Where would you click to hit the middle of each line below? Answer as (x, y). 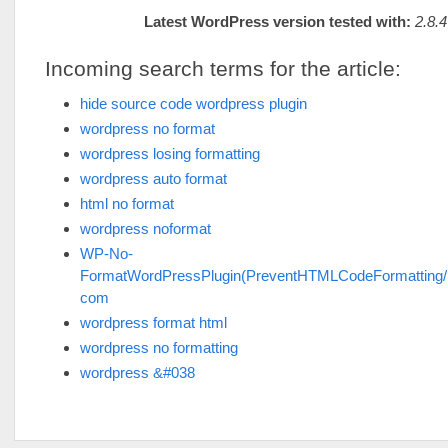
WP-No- (106, 253)
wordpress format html (153, 322)
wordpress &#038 (137, 372)
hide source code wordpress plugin (193, 103)
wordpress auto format (153, 178)
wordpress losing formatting (170, 153)
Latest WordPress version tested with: (277, 21)
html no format (127, 203)
